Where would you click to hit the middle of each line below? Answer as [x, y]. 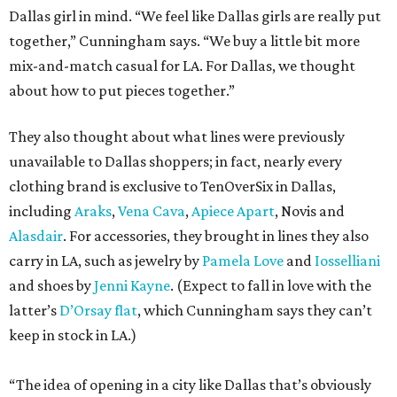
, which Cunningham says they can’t [255, 311]
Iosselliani [347, 261]
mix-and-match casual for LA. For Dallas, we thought [182, 66]
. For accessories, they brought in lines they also [216, 236]
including [42, 211]
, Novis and [310, 211]
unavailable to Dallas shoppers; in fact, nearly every [175, 162]
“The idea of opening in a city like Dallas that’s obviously [190, 385]
